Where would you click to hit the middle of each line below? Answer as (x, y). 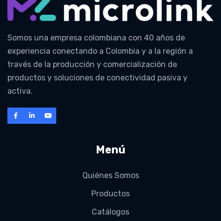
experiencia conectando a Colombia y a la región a (100, 51)
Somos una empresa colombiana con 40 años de (96, 38)
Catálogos (110, 212)
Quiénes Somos (110, 176)
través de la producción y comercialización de (92, 65)
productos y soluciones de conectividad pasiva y (97, 78)
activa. (20, 91)
